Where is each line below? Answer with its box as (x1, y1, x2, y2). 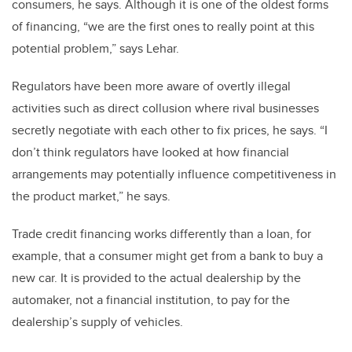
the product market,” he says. (12, 186, 170, 205)
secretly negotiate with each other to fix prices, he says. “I (12, 120, 328, 139)
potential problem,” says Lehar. (12, 38, 179, 57)
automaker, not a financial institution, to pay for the (12, 290, 290, 309)
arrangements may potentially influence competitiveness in (12, 164, 336, 183)
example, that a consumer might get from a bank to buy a (12, 246, 323, 265)
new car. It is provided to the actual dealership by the (12, 268, 301, 287)
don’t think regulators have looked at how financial (12, 142, 289, 161)
